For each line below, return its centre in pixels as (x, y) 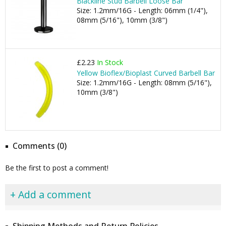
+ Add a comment (51, 194)
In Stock (110, 62)
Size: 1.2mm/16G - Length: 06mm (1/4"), (142, 10)
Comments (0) (40, 146)
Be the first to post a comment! (57, 168)
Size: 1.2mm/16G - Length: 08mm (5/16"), (144, 82)
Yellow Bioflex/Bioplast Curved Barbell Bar (146, 73)
